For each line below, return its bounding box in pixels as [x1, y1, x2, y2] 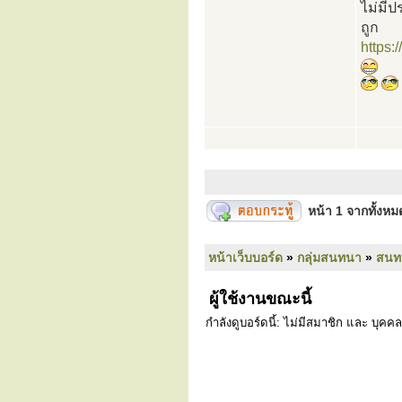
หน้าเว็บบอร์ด [208, 250, 283, 265]
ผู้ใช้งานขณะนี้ [205, 290, 311, 308]
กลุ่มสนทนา [297, 250, 362, 265]
